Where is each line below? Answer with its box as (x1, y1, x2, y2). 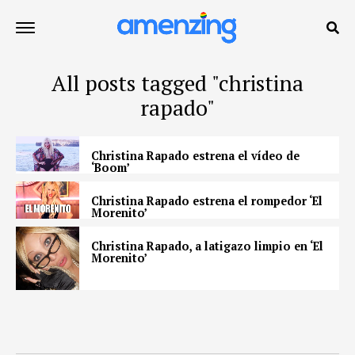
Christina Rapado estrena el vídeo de (91, 148, 300, 163)
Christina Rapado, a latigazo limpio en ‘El (91, 239, 323, 254)
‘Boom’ (91, 160, 130, 175)
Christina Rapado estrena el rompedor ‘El (91, 193, 323, 208)
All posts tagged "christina (52, 69, 303, 97)
